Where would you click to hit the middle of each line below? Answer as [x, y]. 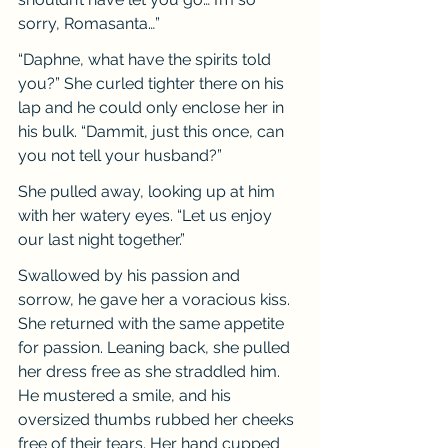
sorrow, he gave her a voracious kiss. [156, 299]
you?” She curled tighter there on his [153, 83]
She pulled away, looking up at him [148, 191]
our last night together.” [101, 239]
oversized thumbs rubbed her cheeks [158, 419]
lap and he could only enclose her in [153, 107]
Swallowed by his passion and [131, 275]
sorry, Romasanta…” [89, 23]
